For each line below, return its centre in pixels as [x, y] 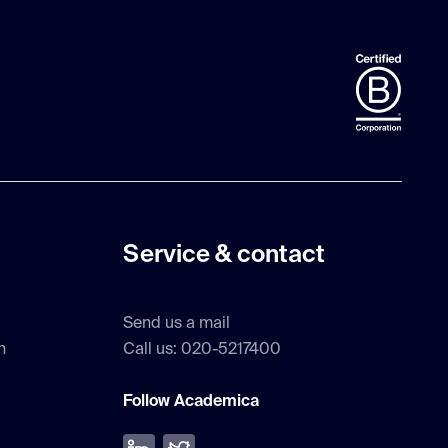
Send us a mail [177, 324]
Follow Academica [191, 402]
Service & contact [224, 255]
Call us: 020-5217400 [202, 350]
